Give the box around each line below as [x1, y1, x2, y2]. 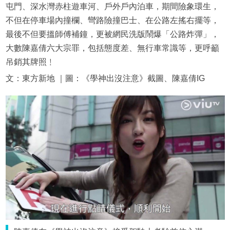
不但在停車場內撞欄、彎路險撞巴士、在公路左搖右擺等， [5, 16, 219, 25]
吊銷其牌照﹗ [5, 57, 55, 67]
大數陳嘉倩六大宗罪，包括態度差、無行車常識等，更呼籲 [5, 44, 219, 53]
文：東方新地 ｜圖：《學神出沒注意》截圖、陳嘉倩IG [5, 74, 205, 83]
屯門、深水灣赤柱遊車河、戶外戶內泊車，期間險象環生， [5, 2, 219, 11]
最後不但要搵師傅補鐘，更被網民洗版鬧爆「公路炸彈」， [5, 30, 219, 39]
